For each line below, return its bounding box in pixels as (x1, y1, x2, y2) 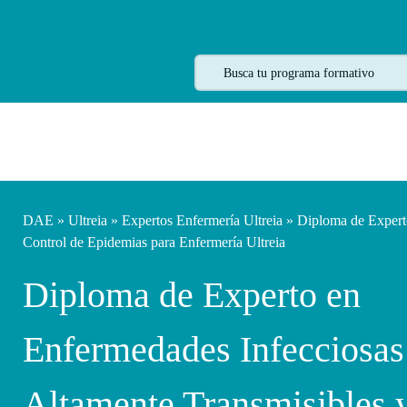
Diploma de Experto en (22, 273, 361, 315)
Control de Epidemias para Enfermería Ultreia (22, 233, 285, 250)
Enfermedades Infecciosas (22, 328, 404, 370)
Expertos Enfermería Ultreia (121, 212, 283, 228)
